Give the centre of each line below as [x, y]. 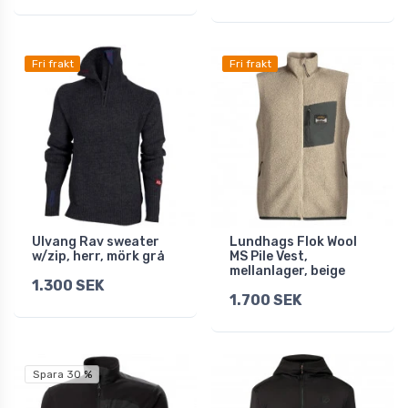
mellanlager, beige [287, 271]
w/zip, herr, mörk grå [98, 257]
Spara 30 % [62, 375]
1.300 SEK [68, 286]
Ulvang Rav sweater [96, 242]
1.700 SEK [265, 301]
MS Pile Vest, [269, 257]
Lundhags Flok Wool [293, 242]
